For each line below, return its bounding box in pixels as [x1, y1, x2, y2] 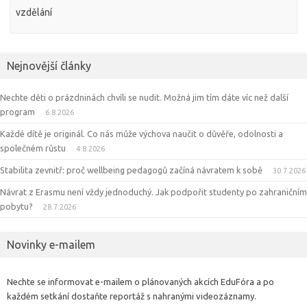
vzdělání [16, 7, 53, 19]
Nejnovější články [7, 59, 91, 72]
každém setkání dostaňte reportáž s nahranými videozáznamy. [7, 291, 256, 301]
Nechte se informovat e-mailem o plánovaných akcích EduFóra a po [7, 276, 274, 286]
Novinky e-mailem [7, 238, 95, 251]
